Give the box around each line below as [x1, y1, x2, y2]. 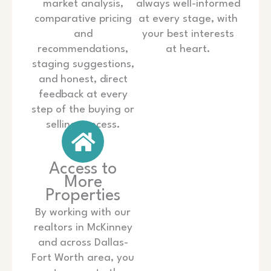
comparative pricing [34, 14, 132, 25]
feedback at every [38, 90, 128, 100]
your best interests [142, 29, 234, 40]
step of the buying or [31, 105, 134, 116]
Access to [49, 161, 117, 178]
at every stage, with [139, 14, 238, 25]
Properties [45, 188, 120, 205]
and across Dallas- [38, 238, 128, 249]
